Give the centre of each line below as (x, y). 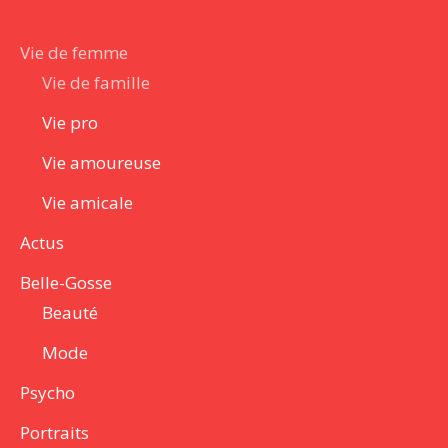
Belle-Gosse (66, 283)
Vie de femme (74, 53)
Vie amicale (87, 203)
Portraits (54, 433)
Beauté (70, 313)
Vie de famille (96, 83)
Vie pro (70, 123)
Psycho (47, 393)
